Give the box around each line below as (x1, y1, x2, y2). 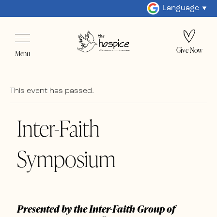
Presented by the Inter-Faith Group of (17, 202, 175, 216)
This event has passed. (10, 87, 94, 95)
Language (162, 4, 199, 12)
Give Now (176, 45, 202, 55)
